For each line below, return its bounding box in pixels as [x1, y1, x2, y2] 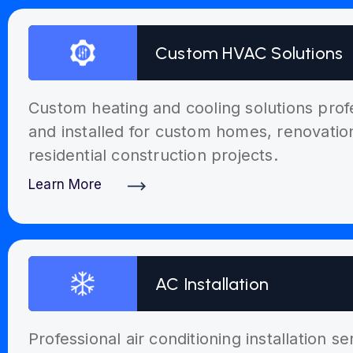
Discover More [28, 196, 128, 213]
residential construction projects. [28, 146, 278, 165]
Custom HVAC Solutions [155, 42, 344, 64]
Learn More [28, 176, 102, 192]
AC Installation [155, 273, 269, 295]
